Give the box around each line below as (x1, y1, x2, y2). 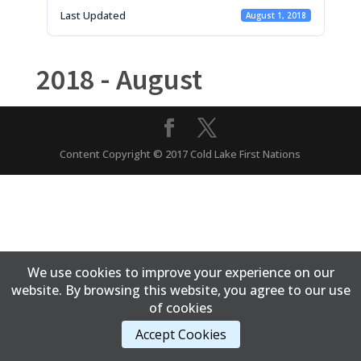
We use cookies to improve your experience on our (27, 263, 334, 281)
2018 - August (35, 61, 202, 98)
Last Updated (60, 8, 126, 23)
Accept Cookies (135, 326, 226, 343)
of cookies (148, 299, 213, 317)
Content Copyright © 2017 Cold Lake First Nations (60, 147, 301, 161)
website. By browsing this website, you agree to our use (10, 281, 351, 299)
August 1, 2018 (245, 10, 306, 21)
